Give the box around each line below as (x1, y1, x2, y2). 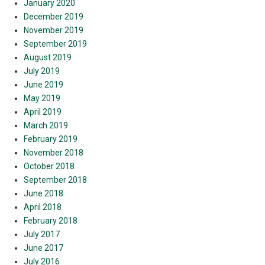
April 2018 (24, 202, 62, 212)
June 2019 (24, 80, 63, 90)
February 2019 (24, 134, 77, 144)
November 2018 (24, 148, 83, 158)
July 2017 (24, 230, 60, 240)
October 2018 (24, 161, 75, 172)
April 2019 (24, 107, 62, 117)
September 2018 (24, 175, 87, 185)
